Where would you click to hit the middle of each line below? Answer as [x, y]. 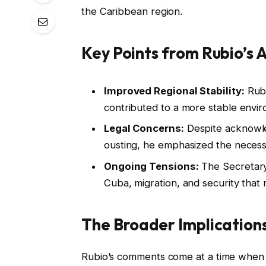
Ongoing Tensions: [151, 166]
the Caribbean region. [132, 11]
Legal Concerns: [144, 129]
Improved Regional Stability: [174, 91]
